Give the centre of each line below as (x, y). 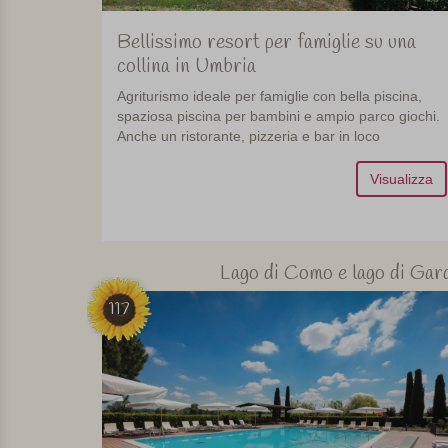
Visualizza (401, 179)
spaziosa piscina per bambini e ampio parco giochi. (278, 116)
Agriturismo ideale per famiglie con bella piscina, (269, 96)
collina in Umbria (186, 67)
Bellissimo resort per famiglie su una (266, 43)
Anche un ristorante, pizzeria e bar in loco (248, 136)
